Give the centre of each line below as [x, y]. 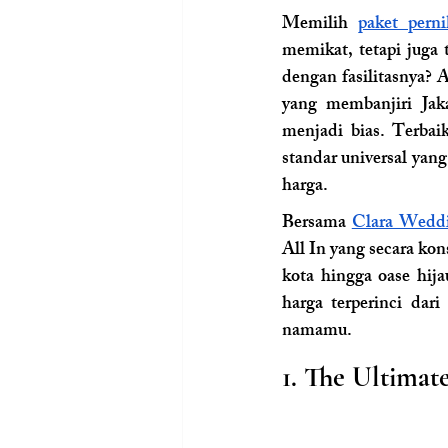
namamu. [317, 331]
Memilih [320, 24]
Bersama [317, 223]
